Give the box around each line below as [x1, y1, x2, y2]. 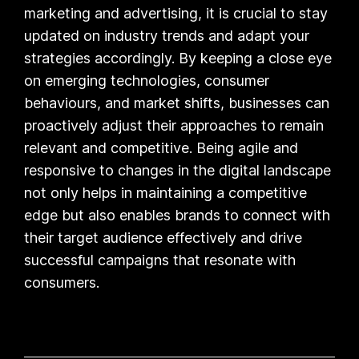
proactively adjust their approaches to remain [24, 116, 325, 134]
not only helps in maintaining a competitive [24, 184, 308, 201]
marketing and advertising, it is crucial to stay [24, 4, 329, 22]
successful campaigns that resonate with [24, 251, 296, 268]
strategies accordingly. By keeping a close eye [24, 49, 333, 67]
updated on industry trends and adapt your [24, 26, 310, 44]
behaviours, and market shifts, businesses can [24, 94, 330, 111]
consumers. [24, 273, 100, 291]
